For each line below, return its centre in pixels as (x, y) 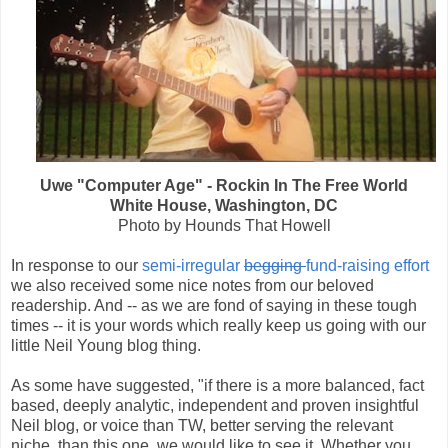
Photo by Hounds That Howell (224, 226)
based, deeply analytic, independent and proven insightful (215, 406)
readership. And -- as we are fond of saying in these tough (214, 306)
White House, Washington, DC (224, 206)
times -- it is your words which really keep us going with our (218, 326)
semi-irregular (193, 266)
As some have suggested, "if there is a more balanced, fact (217, 386)
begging (275, 266)
